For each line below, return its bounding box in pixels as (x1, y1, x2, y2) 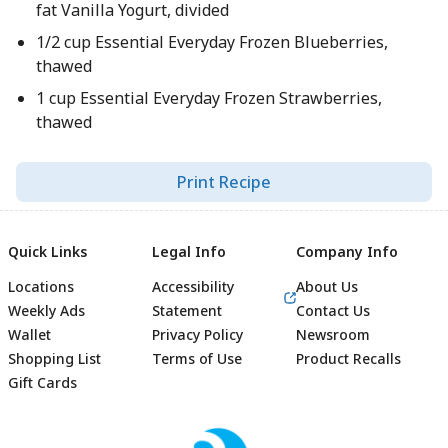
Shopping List (8, 349, 101, 368)
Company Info (296, 242, 398, 261)
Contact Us (296, 301, 370, 320)
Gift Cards (8, 373, 77, 392)
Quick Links (8, 242, 87, 261)
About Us (296, 277, 358, 296)
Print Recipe (177, 171, 271, 193)
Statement (152, 301, 222, 320)
